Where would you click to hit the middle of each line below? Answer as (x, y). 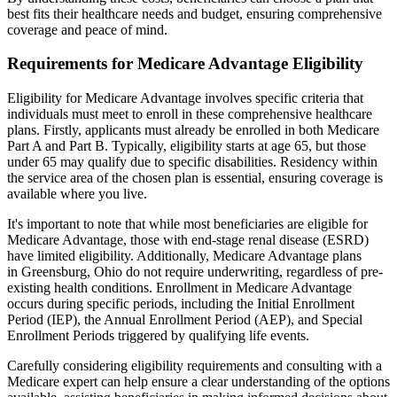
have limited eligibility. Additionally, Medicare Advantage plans (184, 256)
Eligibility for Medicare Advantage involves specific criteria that (185, 98)
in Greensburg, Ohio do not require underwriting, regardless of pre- (195, 272)
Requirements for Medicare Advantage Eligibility (185, 64)
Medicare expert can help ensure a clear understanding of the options (198, 382)
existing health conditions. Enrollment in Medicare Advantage (179, 288)
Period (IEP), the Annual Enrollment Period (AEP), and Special (185, 320)
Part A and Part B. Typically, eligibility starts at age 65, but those (187, 146)
